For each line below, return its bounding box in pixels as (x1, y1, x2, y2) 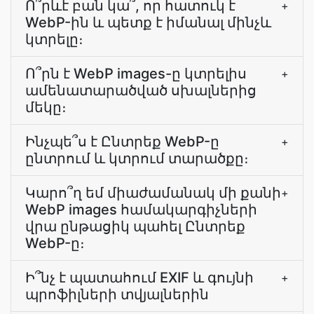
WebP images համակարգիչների (25, 201, 257, 218)
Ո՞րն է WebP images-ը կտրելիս (25, 65, 247, 82)
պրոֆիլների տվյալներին (25, 286, 209, 303)
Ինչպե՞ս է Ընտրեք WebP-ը (25, 133, 219, 150)
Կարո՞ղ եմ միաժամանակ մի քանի (25, 184, 281, 201)
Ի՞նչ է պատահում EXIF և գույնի (25, 269, 254, 286)
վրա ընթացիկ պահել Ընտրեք (25, 218, 245, 235)
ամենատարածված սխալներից (25, 82, 257, 99)
